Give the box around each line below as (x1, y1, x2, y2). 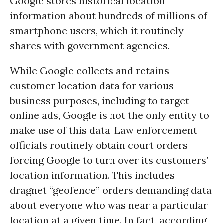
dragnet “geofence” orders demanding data (10, 184, 212, 196)
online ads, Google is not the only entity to (10, 109, 209, 121)
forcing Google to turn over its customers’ (10, 154, 208, 166)
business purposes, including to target (10, 94, 189, 107)
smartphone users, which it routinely (10, 24, 184, 37)
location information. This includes (10, 169, 175, 181)
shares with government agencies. (10, 39, 170, 52)
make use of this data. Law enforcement (10, 124, 197, 136)
